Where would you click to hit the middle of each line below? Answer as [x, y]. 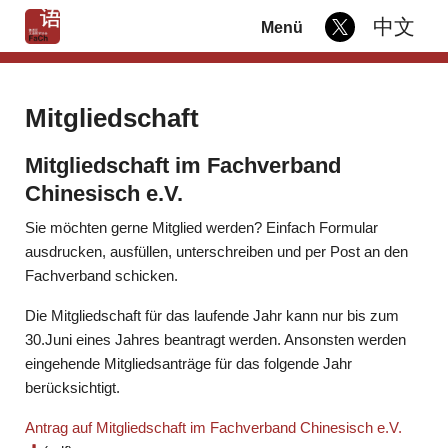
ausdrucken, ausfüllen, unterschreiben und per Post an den [216, 252]
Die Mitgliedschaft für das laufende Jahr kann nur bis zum [212, 316]
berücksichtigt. [72, 388]
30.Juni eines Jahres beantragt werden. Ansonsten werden [215, 340]
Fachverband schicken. [101, 276]
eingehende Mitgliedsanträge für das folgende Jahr [188, 364]
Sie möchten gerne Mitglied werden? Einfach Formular [201, 228]
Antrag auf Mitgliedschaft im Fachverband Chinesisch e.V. [213, 428]
